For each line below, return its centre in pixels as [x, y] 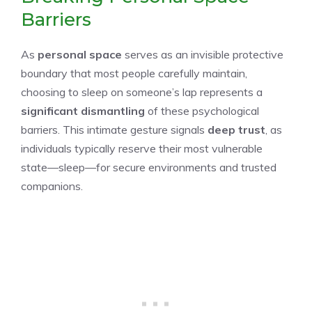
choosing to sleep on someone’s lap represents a [142, 92]
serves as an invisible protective [203, 54]
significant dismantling [83, 110]
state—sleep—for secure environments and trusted [149, 167]
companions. [52, 186]
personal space [80, 54]
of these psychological [202, 110]
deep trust [236, 129]
